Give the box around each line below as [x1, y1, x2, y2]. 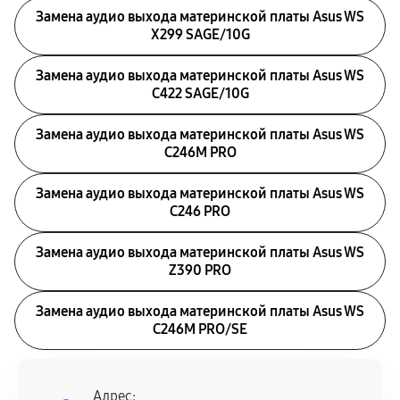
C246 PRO [170, 203, 230, 220]
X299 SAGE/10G [150, 26, 250, 43]
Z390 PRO [169, 262, 231, 279]
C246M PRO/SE [153, 321, 247, 337]
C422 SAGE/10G [151, 85, 249, 102]
